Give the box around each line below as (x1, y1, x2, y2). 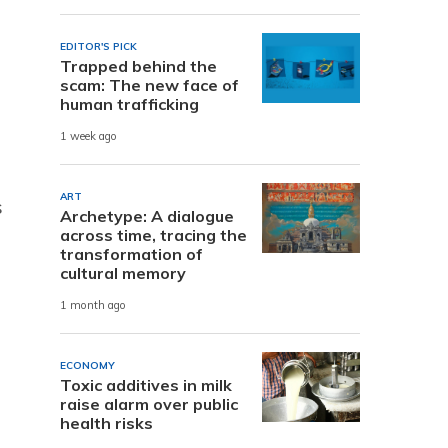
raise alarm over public (60, 393, 238, 414)
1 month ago (60, 298, 126, 313)
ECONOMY (60, 358, 115, 372)
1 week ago (60, 129, 117, 144)
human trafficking (60, 93, 199, 114)
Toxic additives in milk (60, 374, 232, 395)
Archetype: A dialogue (60, 205, 234, 226)
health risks (60, 412, 153, 433)
